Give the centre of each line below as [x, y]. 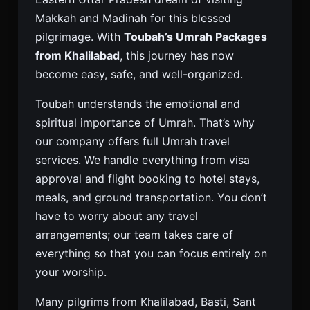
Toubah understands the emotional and [138, 103]
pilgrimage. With [80, 36]
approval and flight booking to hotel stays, [147, 178]
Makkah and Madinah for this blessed [133, 18]
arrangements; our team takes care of [134, 234]
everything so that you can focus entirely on [151, 253]
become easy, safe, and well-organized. [139, 74]
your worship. [71, 272]
